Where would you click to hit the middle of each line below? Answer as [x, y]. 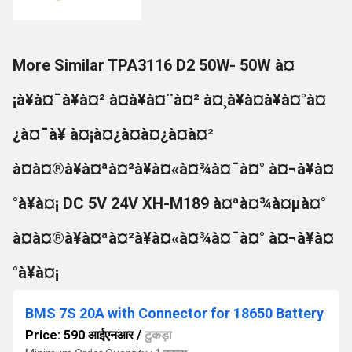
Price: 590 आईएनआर [79, 335]
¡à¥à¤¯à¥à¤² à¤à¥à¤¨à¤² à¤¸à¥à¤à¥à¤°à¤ [169, 100]
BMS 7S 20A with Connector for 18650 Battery [174, 313]
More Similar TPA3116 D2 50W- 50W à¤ [154, 65]
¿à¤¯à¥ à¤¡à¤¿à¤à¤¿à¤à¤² [113, 134]
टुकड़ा [158, 335]
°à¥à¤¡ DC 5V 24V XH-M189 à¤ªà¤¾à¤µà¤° [169, 203]
